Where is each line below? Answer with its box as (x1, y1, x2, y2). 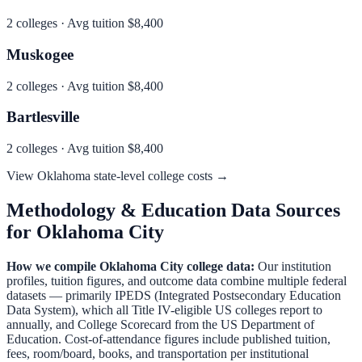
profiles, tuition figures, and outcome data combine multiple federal (6, 273, 347, 288)
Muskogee (6, 45, 74, 63)
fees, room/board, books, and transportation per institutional (6, 346, 309, 360)
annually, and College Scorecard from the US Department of (6, 317, 314, 331)
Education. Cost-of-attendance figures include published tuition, (6, 331, 330, 346)
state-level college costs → (90, 169, 229, 183)
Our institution (255, 259, 331, 273)
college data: (183, 259, 255, 273)
